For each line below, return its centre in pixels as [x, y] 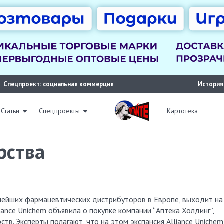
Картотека [182, 111]
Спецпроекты [59, 111]
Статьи [10, 111]
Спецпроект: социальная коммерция [59, 84]
